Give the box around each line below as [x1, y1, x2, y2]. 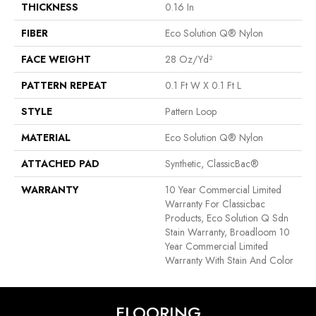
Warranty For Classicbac [165, 196, 265, 211]
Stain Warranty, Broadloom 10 [165, 224, 290, 239]
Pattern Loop [165, 104, 217, 119]
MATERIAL [21, 130, 71, 145]
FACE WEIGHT [21, 51, 91, 66]
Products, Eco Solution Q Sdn [165, 210, 288, 225]
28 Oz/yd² [165, 51, 212, 66]
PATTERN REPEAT [21, 78, 107, 92]
